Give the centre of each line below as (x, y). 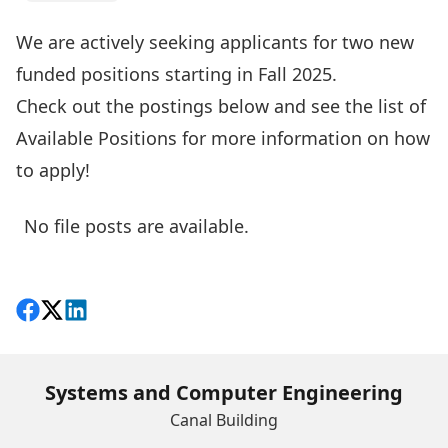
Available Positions (96, 138)
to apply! (53, 170)
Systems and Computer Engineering (224, 392)
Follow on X (88, 313)
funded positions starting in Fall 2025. (176, 74)
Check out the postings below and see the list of (221, 106)
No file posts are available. (136, 226)
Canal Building (224, 420)
